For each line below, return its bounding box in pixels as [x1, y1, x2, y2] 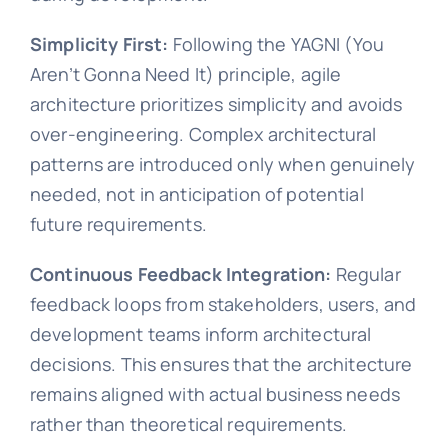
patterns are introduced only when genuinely [29, 151, 416, 176]
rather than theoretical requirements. [29, 411, 348, 436]
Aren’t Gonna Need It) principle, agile [29, 61, 342, 86]
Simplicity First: [29, 31, 169, 56]
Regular [331, 261, 401, 286]
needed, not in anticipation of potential [29, 181, 364, 206]
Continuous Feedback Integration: [29, 261, 332, 286]
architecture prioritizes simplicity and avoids [29, 91, 403, 116]
